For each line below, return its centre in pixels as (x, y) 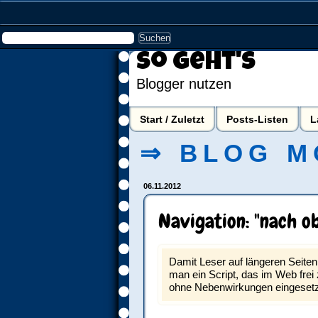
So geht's (196, 64)
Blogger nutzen (184, 84)
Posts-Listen (257, 119)
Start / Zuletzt (172, 119)
